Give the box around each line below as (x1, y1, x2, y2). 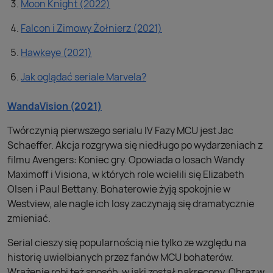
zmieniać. (7, 211, 51, 225)
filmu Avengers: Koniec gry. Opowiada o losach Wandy (7, 153, 244, 166)
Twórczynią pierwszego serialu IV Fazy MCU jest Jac (7, 124, 233, 137)
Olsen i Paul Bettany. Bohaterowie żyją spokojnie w (7, 182, 230, 196)
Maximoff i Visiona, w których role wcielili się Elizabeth (7, 168, 244, 181)
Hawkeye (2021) (21, 46, 92, 59)
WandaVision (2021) (7, 99, 102, 113)
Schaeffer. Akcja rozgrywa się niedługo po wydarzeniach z (7, 138, 263, 152)
